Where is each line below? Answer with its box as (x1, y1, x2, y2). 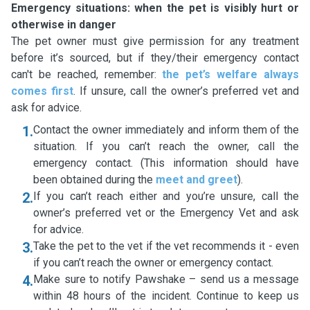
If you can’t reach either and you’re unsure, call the (33, 190, 299, 203)
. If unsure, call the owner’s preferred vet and (73, 84, 300, 98)
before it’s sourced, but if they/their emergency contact (11, 51, 299, 64)
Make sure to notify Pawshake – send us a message (33, 273, 299, 286)
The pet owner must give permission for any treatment (11, 35, 299, 48)
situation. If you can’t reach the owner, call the (33, 140, 299, 153)
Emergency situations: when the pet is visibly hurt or (11, 1, 299, 15)
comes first (11, 84, 74, 98)
